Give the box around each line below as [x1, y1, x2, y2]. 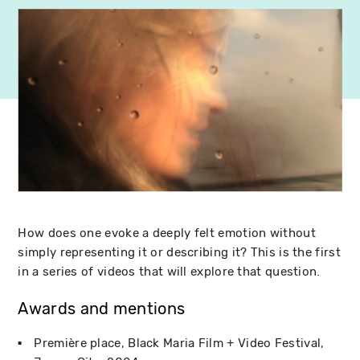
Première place [34, 335, 121, 350]
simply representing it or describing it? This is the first [18, 244, 341, 260]
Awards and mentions [18, 299, 186, 318]
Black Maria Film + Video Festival [128, 335, 321, 350]
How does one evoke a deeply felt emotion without [18, 225, 316, 240]
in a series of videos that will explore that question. [18, 264, 321, 279]
